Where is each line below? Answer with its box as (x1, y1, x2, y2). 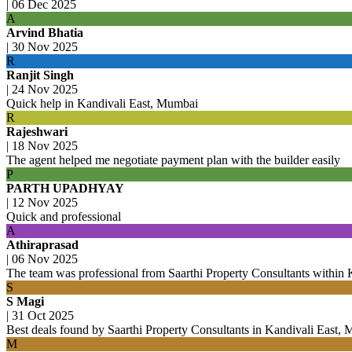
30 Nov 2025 (12, 39, 78, 53)
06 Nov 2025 (12, 251, 78, 266)
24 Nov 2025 (12, 82, 78, 96)
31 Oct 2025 (12, 308, 74, 322)
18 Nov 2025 (12, 138, 78, 152)
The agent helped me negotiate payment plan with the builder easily (6, 152, 340, 167)
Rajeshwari (6, 124, 68, 138)
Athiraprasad (6, 237, 79, 251)
